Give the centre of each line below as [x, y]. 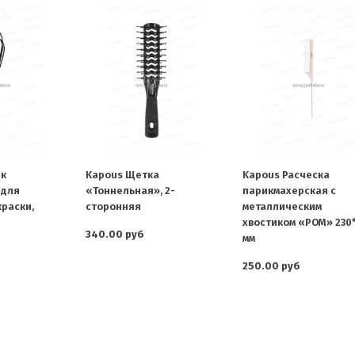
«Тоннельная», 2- [131, 191]
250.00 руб [271, 266]
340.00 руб [115, 235]
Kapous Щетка [123, 175]
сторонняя [114, 207]
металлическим [282, 207]
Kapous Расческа [286, 175]
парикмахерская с [289, 191]
